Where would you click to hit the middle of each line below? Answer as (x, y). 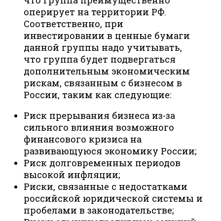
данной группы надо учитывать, (103, 47)
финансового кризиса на (83, 139)
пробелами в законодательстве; (99, 210)
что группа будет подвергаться (100, 59)
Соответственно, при (74, 23)
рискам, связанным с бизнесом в (103, 83)
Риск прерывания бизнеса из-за (99, 115)
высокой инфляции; (72, 174)
